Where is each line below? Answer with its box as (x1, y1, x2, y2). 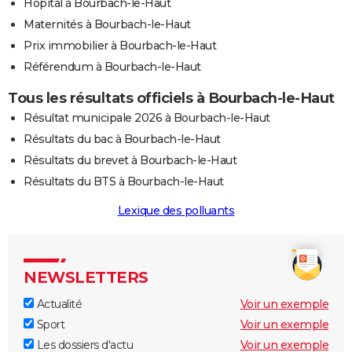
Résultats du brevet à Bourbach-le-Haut (24, 153, 236, 168)
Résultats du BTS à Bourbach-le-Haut (24, 174, 224, 189)
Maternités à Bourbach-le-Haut (24, 17, 191, 32)
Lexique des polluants (117, 203, 235, 218)
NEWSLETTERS (24, 268, 148, 288)
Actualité (34, 297, 82, 312)
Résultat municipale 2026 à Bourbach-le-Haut (24, 111, 270, 126)
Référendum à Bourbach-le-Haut (24, 60, 201, 75)
